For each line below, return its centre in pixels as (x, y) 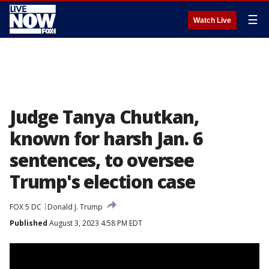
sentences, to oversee (102, 160)
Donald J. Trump (75, 207)
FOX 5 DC (26, 207)
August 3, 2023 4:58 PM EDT (95, 223)
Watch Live (212, 20)
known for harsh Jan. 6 (106, 138)
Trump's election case (102, 182)
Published (29, 223)
